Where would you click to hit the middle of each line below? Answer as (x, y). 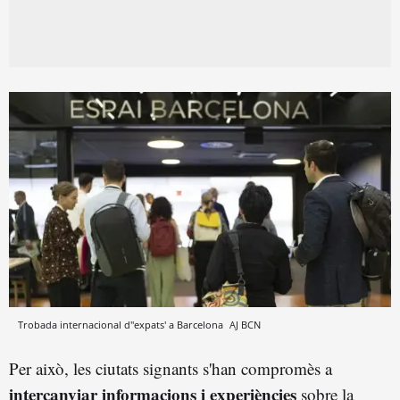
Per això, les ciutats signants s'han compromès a (171, 368)
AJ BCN (245, 324)
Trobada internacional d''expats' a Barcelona (122, 324)
